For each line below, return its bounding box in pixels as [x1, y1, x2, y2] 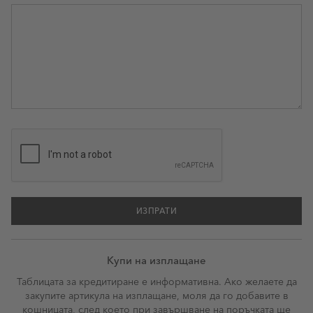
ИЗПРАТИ [136, 205, 177, 216]
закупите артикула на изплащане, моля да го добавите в [24, 289, 289, 302]
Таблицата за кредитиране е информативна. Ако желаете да [16, 275, 297, 288]
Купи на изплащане [107, 254, 206, 267]
